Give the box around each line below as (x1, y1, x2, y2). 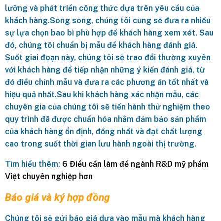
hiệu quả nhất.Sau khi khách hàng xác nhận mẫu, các (5, 89, 199, 99)
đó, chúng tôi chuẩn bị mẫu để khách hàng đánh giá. (5, 40, 197, 50)
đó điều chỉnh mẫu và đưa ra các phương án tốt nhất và (5, 77, 209, 87)
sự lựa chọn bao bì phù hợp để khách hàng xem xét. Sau (5, 28, 214, 37)
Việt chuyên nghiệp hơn (5, 171, 93, 181)
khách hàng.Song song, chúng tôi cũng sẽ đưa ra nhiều (5, 15, 211, 25)
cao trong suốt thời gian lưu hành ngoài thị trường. (5, 139, 196, 148)
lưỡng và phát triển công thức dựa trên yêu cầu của (5, 3, 199, 13)
